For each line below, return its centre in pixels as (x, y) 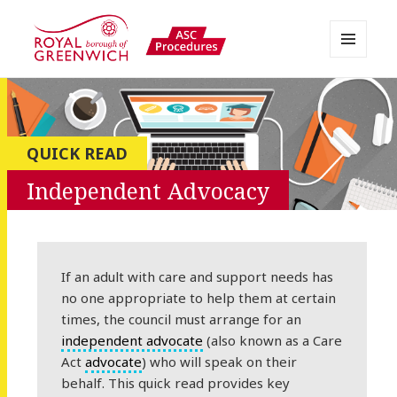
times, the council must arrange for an (182, 319)
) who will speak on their (220, 362)
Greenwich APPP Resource (159, 88)
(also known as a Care (273, 341)
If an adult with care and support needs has (198, 277)
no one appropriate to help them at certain (199, 298)
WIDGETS (356, 94)
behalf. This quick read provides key (176, 383)
